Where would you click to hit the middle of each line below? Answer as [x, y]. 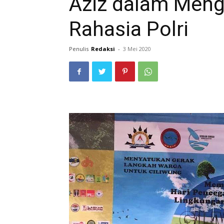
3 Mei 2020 [137, 49]
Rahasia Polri [129, 29]
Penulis [79, 49]
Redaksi [103, 49]
